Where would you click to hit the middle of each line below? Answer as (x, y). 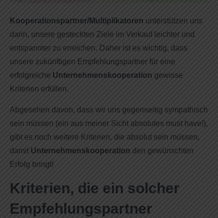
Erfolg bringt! (32, 164)
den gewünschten (162, 150)
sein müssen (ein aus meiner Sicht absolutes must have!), (109, 123)
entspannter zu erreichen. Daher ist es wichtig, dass (99, 48)
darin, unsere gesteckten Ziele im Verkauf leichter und (102, 35)
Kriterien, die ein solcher (95, 188)
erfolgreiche (31, 75)
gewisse (168, 75)
